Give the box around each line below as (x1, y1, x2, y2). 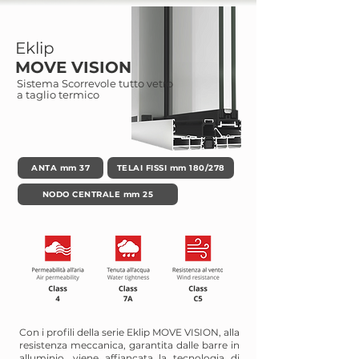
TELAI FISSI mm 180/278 (116, 163, 225, 173)
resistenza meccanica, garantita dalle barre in (19, 339, 240, 351)
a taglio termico (17, 88, 99, 101)
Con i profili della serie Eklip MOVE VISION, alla (19, 326, 240, 338)
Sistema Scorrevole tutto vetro (17, 77, 173, 90)
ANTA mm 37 (31, 163, 90, 173)
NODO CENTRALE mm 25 (42, 189, 154, 200)
